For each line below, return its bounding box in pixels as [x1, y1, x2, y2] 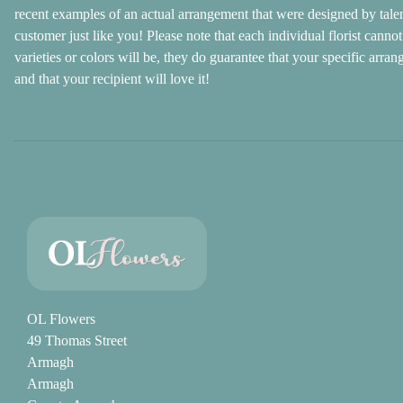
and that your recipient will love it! [14, 71, 210, 86]
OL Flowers [27, 310, 95, 327]
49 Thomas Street [27, 332, 127, 348]
